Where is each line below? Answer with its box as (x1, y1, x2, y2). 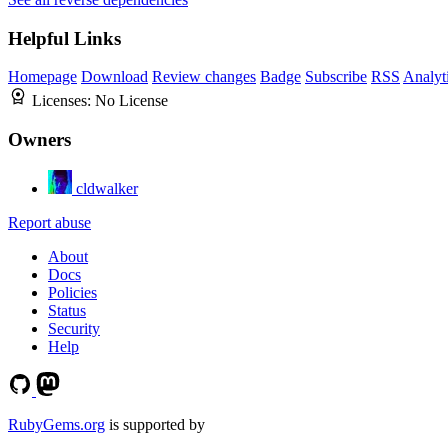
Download (81, 68, 148, 86)
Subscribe (305, 68, 367, 86)
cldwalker (76, 179, 138, 197)
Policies (48, 283, 97, 301)
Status (48, 301, 86, 319)
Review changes (152, 68, 256, 86)
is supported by (105, 415, 205, 433)
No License (95, 92, 168, 110)
